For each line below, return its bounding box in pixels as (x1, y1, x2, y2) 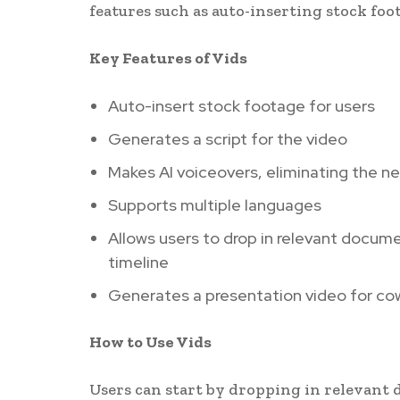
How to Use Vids (88, 332, 212, 353)
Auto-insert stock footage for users (107, 96, 375, 117)
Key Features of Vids (88, 48, 247, 69)
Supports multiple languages (107, 195, 321, 216)
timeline (107, 252, 169, 273)
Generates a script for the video (107, 129, 347, 150)
